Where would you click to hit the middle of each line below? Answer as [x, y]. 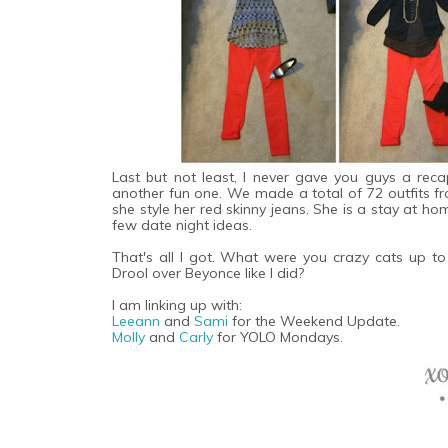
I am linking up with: [177, 304]
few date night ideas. [182, 224]
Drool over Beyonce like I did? [208, 272]
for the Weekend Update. [316, 320]
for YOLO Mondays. [280, 336]
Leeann [136, 320]
